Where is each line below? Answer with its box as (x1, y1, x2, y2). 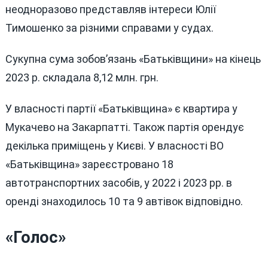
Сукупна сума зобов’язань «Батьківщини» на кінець (5, 52, 261, 65)
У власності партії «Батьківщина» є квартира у (5, 102, 237, 115)
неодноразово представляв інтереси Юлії (5, 3, 216, 16)
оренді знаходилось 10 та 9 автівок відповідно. (5, 194, 243, 208)
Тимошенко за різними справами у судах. (5, 22, 214, 35)
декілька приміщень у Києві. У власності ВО (5, 139, 224, 152)
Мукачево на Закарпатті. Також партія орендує (5, 120, 244, 133)
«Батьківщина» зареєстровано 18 (5, 157, 173, 170)
